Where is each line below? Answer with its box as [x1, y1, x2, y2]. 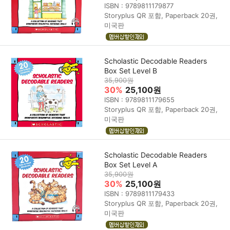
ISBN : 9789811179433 [104, 189, 175, 198]
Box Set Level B [104, 66, 158, 75]
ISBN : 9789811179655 [104, 95, 175, 104]
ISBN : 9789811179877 [104, 1, 174, 10]
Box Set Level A [104, 160, 158, 169]
